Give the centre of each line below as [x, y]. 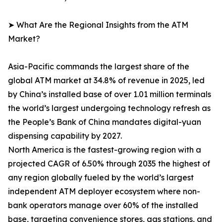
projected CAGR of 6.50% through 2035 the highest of [109, 164]
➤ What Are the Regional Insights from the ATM [98, 25]
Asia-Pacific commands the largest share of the [99, 67]
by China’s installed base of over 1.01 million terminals [110, 94]
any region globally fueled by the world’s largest [101, 178]
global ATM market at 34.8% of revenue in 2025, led [106, 81]
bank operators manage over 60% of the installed [103, 205]
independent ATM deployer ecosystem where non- [104, 192]
